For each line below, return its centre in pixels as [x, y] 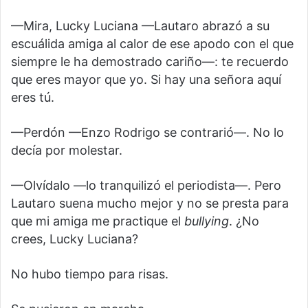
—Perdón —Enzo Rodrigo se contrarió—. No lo [147, 133]
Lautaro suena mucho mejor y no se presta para [150, 203]
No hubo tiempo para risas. [90, 274]
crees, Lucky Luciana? [75, 239]
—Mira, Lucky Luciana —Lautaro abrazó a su [140, 26]
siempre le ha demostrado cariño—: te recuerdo [150, 62]
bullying [207, 221]
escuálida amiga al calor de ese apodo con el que [152, 44]
